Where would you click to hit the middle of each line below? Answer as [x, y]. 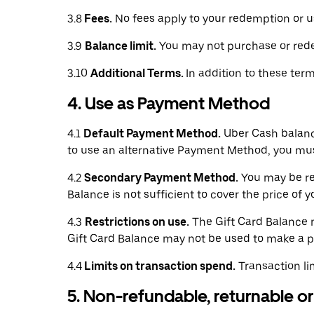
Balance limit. [121, 46]
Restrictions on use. [137, 222]
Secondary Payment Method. [161, 178]
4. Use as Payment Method [169, 103]
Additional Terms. [138, 73]
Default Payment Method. [152, 134]
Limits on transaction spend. [159, 266]
